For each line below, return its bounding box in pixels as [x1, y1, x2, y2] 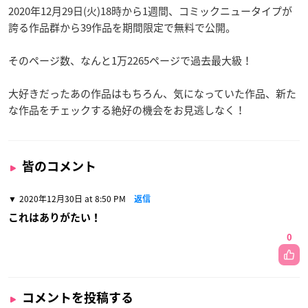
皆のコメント [22, 159, 96, 173]
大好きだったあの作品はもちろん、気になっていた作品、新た [8, 85, 296, 101]
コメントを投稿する [22, 291, 133, 304]
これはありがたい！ [8, 212, 101, 223]
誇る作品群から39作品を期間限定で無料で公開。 [8, 19, 236, 35]
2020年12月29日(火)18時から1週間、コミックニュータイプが [8, 3, 292, 19]
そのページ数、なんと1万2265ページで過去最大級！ [8, 52, 252, 68]
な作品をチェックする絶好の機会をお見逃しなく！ [8, 102, 245, 118]
